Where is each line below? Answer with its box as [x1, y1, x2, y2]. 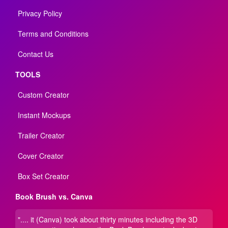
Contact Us [18, 48, 53, 59]
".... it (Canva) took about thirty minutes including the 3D [18, 214, 197, 224]
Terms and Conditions [18, 28, 89, 39]
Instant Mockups [18, 109, 71, 120]
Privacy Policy [18, 8, 62, 18]
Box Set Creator [18, 170, 69, 181]
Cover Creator [18, 150, 64, 161]
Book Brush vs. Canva [15, 191, 93, 202]
